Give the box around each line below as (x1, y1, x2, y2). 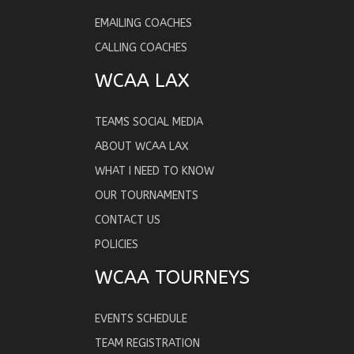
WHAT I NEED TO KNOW (95, 164, 214, 178)
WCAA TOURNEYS (95, 265, 250, 288)
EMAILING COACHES (95, 16, 192, 30)
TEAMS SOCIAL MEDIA (95, 115, 203, 129)
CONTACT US (95, 213, 160, 227)
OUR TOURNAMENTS (95, 188, 198, 202)
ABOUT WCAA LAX (95, 139, 189, 153)
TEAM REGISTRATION (95, 336, 200, 350)
